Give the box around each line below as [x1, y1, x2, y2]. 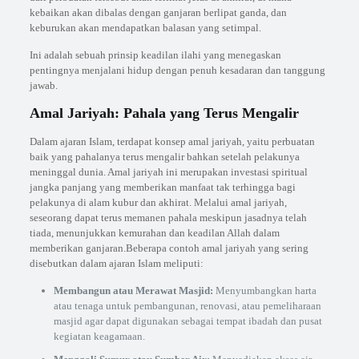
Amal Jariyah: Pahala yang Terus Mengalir [29, 105, 299, 121]
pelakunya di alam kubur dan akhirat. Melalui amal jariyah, [29, 196, 287, 208]
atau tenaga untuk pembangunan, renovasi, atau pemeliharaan [53, 300, 321, 312]
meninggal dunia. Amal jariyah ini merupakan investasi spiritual [29, 166, 308, 178]
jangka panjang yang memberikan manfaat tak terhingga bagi [29, 181, 296, 193]
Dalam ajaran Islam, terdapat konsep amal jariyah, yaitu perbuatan [29, 135, 315, 147]
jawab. [29, 79, 58, 91]
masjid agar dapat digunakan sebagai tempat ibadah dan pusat [53, 315, 322, 327]
